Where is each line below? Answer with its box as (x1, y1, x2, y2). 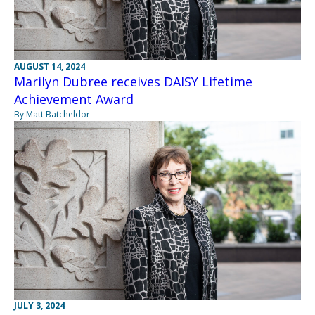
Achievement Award (14, 91, 134, 108)
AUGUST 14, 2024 (14, 60, 85, 73)
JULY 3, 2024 (14, 300, 65, 312)
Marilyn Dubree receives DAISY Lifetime (14, 73, 252, 91)
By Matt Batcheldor (14, 108, 90, 121)
